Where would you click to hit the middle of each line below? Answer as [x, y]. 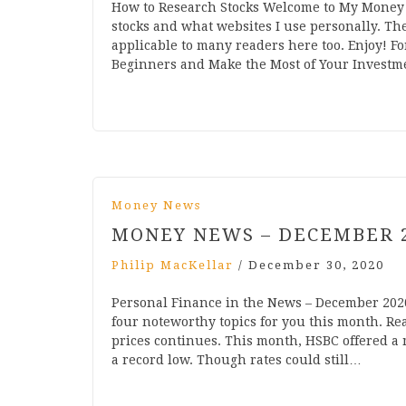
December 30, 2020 [316, 266]
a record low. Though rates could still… [237, 360]
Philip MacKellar [173, 266]
